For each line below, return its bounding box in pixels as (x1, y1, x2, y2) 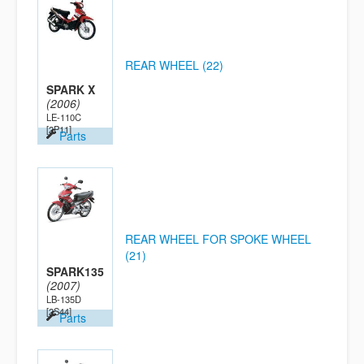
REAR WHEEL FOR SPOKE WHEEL (125, 231, 311, 247)
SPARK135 (46, 263, 104, 279)
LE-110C (46, 110, 81, 123)
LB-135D (46, 292, 81, 305)
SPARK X (46, 81, 95, 97)
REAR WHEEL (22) (125, 57, 223, 73)
